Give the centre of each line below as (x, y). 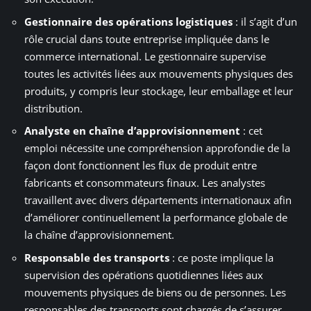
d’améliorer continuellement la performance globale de (156, 218)
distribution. (53, 108)
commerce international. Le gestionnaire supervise (145, 56)
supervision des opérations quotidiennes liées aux (144, 275)
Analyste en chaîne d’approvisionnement (132, 131)
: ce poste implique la (221, 257)
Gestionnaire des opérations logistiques (128, 21)
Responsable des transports (97, 257)
